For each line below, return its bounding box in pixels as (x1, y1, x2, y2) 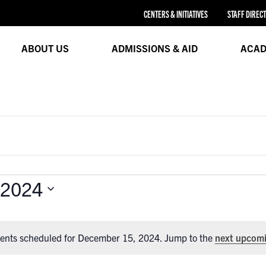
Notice (132, 238, 159, 251)
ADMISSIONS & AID (111, 42, 198, 54)
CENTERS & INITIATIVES (143, 8, 208, 20)
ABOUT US (21, 42, 69, 54)
